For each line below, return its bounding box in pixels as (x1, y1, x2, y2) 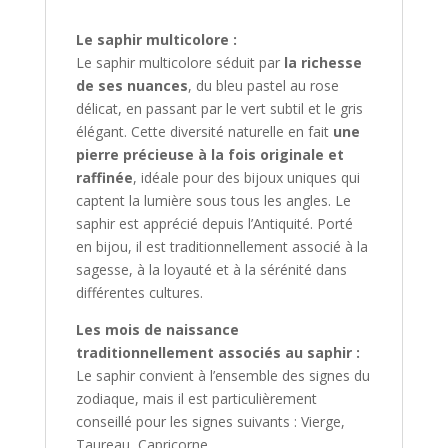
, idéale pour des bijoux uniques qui (132, 168, 360, 188)
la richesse (279, 53, 362, 73)
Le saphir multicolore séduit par (75, 53, 280, 73)
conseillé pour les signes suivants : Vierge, (75, 412, 345, 432)
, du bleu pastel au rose (187, 76, 339, 96)
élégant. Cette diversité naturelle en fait (75, 122, 333, 142)
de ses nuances (75, 76, 188, 96)
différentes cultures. (75, 283, 203, 303)
